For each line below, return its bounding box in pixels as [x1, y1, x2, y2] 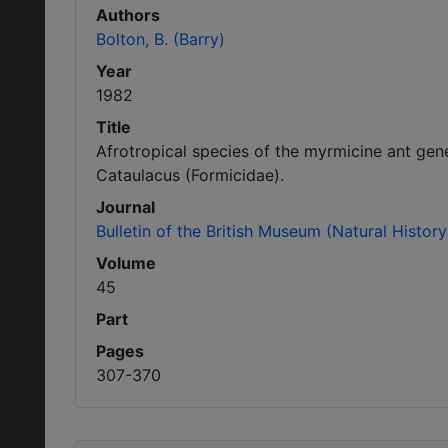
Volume [96, 253, 156, 273]
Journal [96, 197, 155, 217]
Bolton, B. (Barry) [96, 29, 225, 49]
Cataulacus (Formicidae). [96, 165, 284, 185]
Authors [96, 5, 160, 25]
